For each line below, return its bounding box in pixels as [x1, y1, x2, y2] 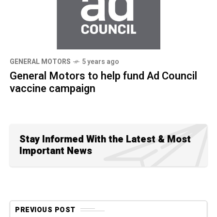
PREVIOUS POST [15, 204, 76, 215]
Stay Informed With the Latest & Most [19, 132, 191, 146]
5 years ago [82, 56, 119, 67]
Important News [19, 143, 92, 158]
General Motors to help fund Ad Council [10, 68, 197, 84]
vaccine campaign [10, 80, 95, 96]
